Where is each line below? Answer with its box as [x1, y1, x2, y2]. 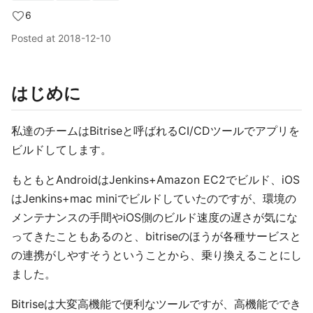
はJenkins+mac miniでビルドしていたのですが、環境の [11, 191, 296, 205]
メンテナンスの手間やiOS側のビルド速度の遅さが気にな [11, 210, 298, 224]
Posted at [11, 32, 58, 44]
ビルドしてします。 [11, 143, 112, 156]
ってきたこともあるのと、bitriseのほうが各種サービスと [11, 229, 301, 243]
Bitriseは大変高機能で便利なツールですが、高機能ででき [11, 297, 301, 311]
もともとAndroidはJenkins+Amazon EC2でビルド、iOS [11, 173, 300, 187]
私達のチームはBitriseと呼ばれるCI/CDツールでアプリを [11, 124, 300, 138]
